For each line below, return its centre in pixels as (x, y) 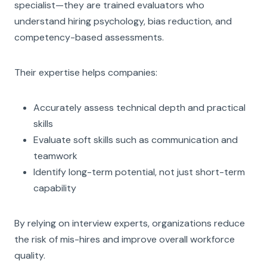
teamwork (55, 156)
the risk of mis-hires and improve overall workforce (125, 239)
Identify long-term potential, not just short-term (139, 172)
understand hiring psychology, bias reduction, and (123, 21)
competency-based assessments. (89, 37)
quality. (30, 255)
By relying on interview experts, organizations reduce (130, 223)
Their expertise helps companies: (86, 72)
